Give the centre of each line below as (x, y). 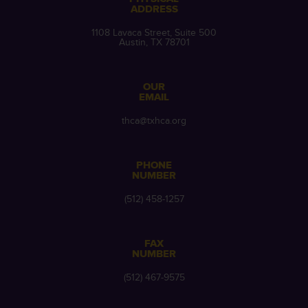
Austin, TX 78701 (154, 42)
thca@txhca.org (154, 121)
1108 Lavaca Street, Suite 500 (154, 33)
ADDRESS (154, 9)
